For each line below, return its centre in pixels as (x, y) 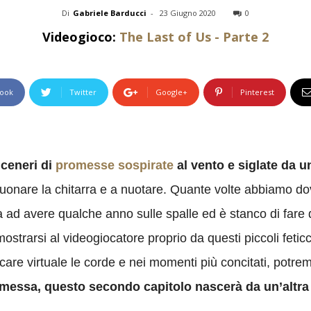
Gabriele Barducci (110, 13)
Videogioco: (81, 37)
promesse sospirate (115, 165)
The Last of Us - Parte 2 (194, 37)
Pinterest (257, 92)
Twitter (83, 92)
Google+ (171, 92)
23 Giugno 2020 (188, 13)
